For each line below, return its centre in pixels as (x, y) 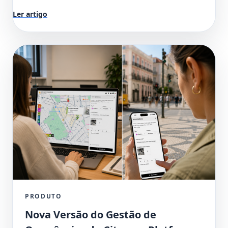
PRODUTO (44, 196)
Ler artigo (30, 14)
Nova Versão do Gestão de (91, 214)
